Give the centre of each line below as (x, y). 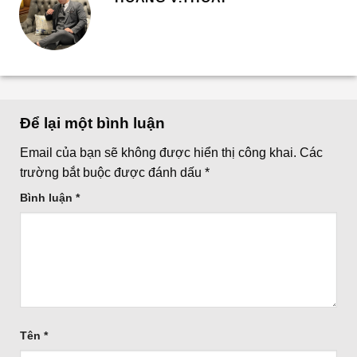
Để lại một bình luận (94, 123)
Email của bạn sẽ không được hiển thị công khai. (158, 153)
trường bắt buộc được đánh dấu (112, 173)
